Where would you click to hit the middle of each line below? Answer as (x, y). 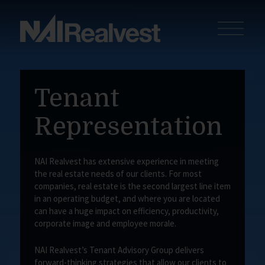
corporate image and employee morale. (105, 224)
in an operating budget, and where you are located (127, 199)
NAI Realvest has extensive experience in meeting (126, 161)
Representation (128, 127)
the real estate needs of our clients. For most (118, 174)
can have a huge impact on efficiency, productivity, (126, 211)
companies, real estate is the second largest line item (132, 186)
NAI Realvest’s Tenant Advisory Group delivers (119, 250)
